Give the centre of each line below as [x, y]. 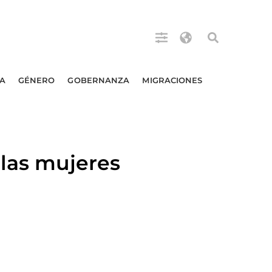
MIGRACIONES [172, 80]
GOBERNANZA [99, 80]
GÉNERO [36, 80]
